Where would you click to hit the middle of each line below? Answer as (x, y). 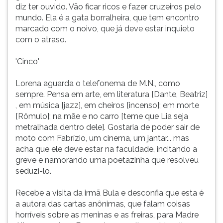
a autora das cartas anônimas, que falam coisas (103, 204)
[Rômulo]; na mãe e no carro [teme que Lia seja (102, 116)
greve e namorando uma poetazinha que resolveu (107, 160)
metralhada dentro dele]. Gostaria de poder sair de (108, 127)
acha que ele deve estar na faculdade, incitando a (106, 149)
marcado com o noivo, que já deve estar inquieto (105, 29)
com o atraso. (41, 40)
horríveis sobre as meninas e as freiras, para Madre (107, 215)
